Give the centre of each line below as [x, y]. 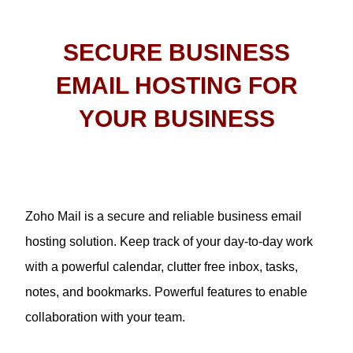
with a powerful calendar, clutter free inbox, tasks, [162, 266]
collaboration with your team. [106, 317]
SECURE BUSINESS [176, 52]
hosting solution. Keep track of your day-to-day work [169, 241]
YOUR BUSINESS [176, 118]
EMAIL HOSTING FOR [176, 85]
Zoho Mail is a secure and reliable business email [164, 216]
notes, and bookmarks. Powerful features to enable [167, 292]
